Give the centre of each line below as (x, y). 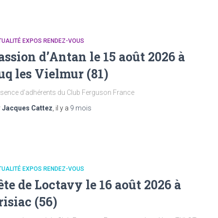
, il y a (61, 108)
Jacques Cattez (27, 108)
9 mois (81, 108)
